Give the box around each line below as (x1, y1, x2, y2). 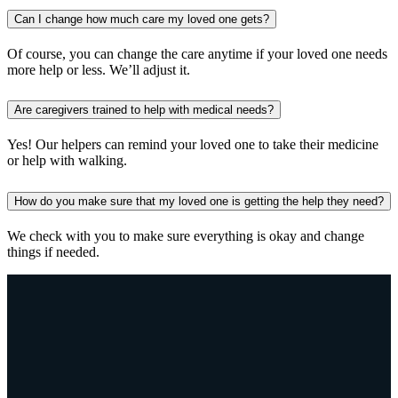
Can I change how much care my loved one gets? (14, 12, 269, 26)
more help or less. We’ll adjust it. (7, 61, 190, 77)
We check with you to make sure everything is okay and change (7, 228, 364, 244)
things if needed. (7, 244, 99, 260)
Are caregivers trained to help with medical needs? (14, 103, 274, 117)
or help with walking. (7, 153, 127, 169)
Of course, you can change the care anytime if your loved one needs (7, 45, 387, 61)
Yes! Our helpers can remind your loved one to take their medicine (7, 137, 378, 153)
